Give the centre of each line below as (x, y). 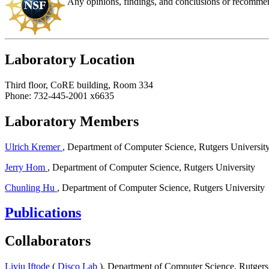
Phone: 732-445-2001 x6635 (59, 95)
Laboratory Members (72, 121)
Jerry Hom (26, 167)
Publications (43, 213)
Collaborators (48, 241)
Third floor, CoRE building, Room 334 (79, 85)
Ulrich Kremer (34, 147)
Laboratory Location (70, 59)
